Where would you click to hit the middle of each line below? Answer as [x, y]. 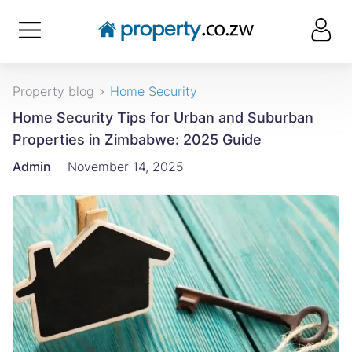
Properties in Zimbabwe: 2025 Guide [137, 139]
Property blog [53, 91]
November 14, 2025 [126, 167]
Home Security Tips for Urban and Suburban [163, 117]
